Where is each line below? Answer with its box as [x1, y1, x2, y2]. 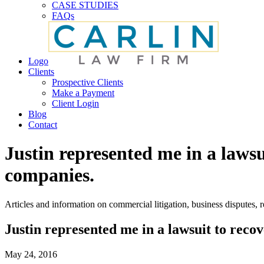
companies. [5, 164, 94, 186]
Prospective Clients [52, 77, 123, 87]
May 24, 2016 [5, 249, 57, 259]
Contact [28, 120, 57, 130]
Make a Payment [52, 88, 114, 98]
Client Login [52, 98, 99, 108]
